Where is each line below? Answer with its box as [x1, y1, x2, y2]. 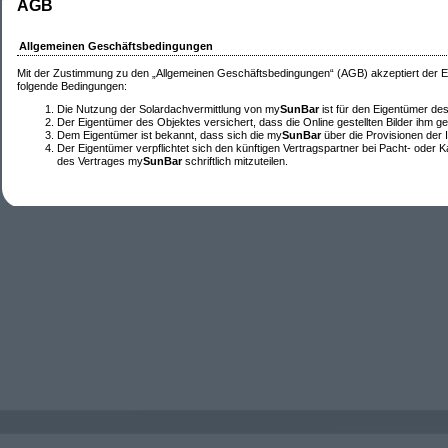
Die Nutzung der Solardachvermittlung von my [57, 103, 280, 116]
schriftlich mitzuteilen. [182, 155, 288, 168]
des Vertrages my [57, 155, 143, 168]
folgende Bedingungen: [17, 79, 127, 92]
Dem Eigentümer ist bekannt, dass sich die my [57, 129, 282, 142]
